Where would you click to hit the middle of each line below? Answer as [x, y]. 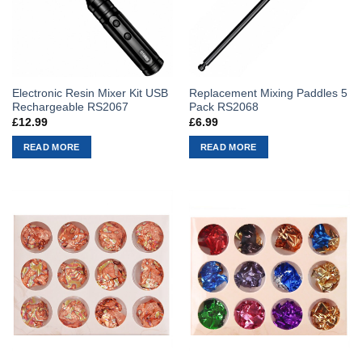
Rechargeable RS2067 [70, 107]
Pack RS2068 [223, 107]
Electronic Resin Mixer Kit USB [90, 94]
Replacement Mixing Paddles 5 [268, 94]
